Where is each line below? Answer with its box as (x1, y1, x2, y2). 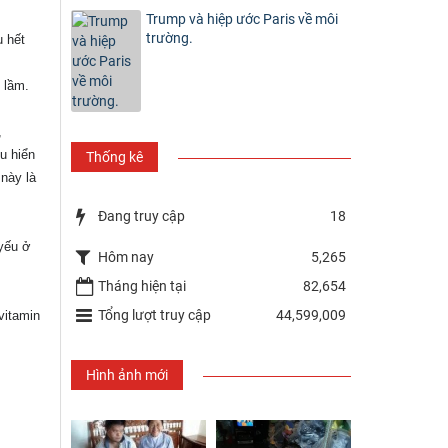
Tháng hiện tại (98, 277, 186, 294)
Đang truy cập (98, 207, 185, 224)
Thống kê (86, 148, 143, 165)
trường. (146, 29, 193, 46)
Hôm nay (98, 248, 154, 265)
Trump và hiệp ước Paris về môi (146, 10, 338, 27)
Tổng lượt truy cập (98, 306, 211, 323)
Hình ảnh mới (86, 366, 168, 383)
